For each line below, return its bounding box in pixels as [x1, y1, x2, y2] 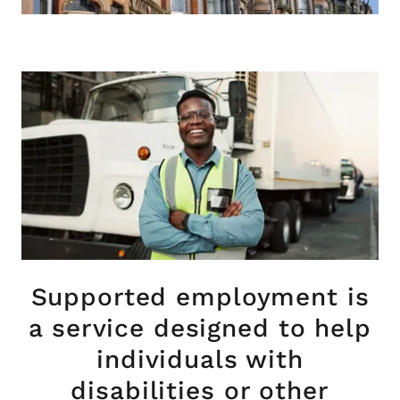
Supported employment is [30, 282, 370, 312]
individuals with [96, 345, 304, 375]
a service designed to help [29, 313, 371, 344]
